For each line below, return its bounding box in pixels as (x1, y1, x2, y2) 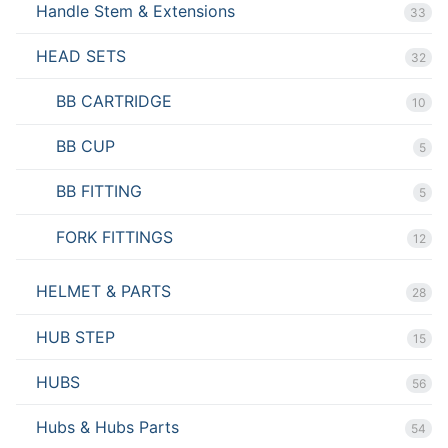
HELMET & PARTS (36, 281, 171, 302)
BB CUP (56, 136, 115, 157)
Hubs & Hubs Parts (36, 417, 179, 438)
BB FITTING (56, 181, 142, 202)
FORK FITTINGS (56, 226, 173, 247)
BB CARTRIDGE (56, 91, 172, 112)
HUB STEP (36, 326, 115, 347)
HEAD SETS (36, 45, 126, 66)
